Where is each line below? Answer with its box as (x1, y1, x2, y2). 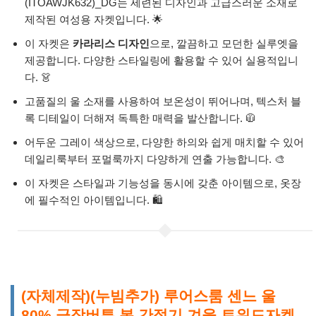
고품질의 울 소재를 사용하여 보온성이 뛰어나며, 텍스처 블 (25, 95, 301, 107)
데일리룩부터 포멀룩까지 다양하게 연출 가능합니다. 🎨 (25, 152, 285, 165)
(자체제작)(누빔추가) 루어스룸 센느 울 (21, 287, 276, 304)
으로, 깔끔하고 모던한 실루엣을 (150, 37, 298, 49)
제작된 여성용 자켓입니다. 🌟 (25, 13, 163, 25)
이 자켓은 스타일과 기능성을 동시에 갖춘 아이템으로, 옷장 (25, 176, 301, 189)
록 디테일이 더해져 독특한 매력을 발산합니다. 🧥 (25, 111, 256, 124)
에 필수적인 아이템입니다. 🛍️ (25, 193, 163, 206)
